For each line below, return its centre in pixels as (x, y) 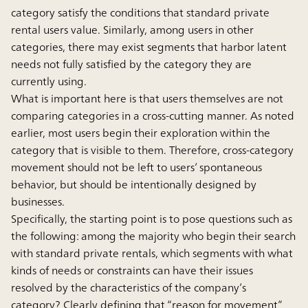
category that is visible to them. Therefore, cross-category (152, 150)
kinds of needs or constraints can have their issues (132, 270)
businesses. (38, 201)
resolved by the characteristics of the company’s (129, 287)
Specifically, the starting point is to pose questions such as (152, 218)
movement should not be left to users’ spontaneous (136, 167)
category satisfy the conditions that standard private (140, 12)
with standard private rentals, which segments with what (152, 253)
